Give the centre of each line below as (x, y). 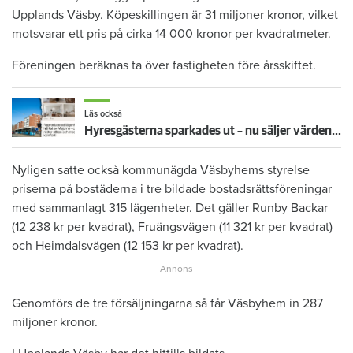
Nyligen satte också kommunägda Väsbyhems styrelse (161, 170)
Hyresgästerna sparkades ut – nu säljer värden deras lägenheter (336, 130)
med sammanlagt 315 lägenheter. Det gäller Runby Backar (170, 208)
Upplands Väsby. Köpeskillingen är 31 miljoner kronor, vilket (175, 15)
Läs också (103, 113)
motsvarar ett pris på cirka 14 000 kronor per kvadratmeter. (171, 33)
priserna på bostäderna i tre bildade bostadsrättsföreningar (172, 189)
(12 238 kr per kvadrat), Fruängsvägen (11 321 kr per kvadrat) (172, 227)
